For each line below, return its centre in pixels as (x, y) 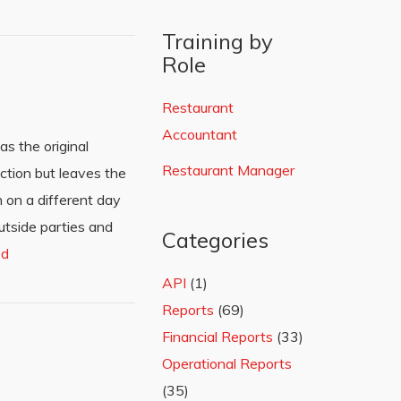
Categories (215, 240)
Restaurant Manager (228, 170)
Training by (218, 41)
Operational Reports (227, 363)
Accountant (200, 134)
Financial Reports (218, 337)
